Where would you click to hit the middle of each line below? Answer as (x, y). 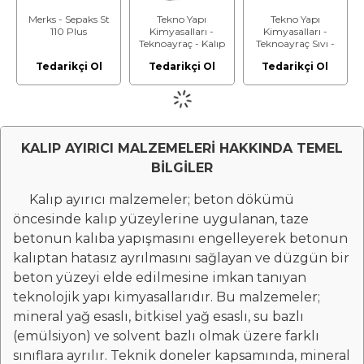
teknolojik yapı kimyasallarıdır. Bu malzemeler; (167, 297)
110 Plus (69, 31)
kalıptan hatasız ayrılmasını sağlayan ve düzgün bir (181, 258)
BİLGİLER (182, 168)
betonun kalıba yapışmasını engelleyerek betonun (180, 238)
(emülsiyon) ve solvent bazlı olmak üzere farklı (166, 336)
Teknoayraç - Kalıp (182, 43)
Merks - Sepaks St (69, 19)
